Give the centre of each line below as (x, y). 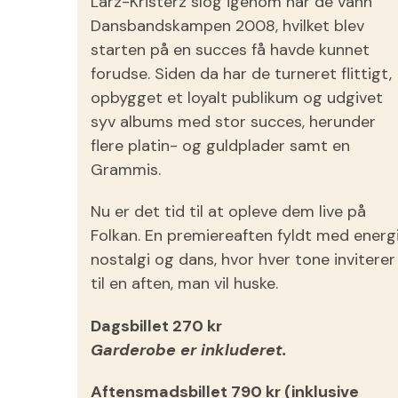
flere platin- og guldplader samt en (220, 146)
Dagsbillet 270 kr (156, 326)
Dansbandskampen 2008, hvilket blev (227, 26)
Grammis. (126, 170)
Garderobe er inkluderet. (189, 350)
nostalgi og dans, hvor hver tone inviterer (243, 260)
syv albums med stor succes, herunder (233, 122)
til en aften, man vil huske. (184, 284)
